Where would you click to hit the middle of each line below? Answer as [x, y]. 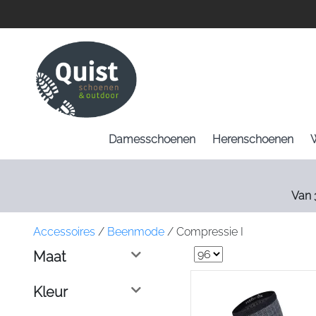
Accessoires [64, 232]
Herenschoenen [253, 139]
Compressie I [208, 232]
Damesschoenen [152, 139]
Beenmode [136, 232]
